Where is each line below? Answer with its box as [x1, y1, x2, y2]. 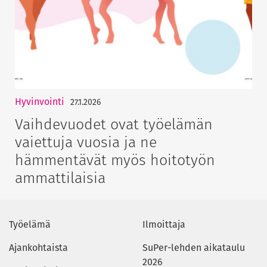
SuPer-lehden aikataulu [142, 240, 245, 254]
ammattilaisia [15, 167, 105, 189]
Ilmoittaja [142, 217, 185, 231]
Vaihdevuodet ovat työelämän [15, 113, 213, 135]
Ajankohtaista [9, 240, 68, 254]
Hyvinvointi [15, 95, 64, 109]
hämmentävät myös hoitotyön [15, 149, 215, 171]
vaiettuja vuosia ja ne [15, 131, 157, 153]
